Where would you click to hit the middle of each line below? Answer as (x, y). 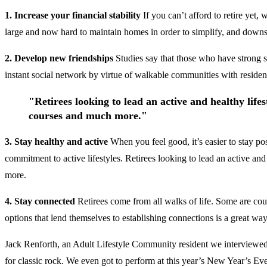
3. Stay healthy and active (58, 141)
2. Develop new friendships (60, 58)
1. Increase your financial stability (73, 15)
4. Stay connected (40, 201)
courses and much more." (88, 115)
